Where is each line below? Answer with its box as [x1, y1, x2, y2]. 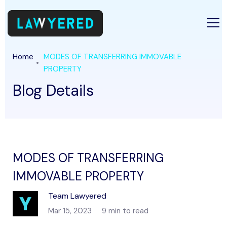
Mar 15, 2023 [48, 206, 92, 216]
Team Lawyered [48, 191, 106, 201]
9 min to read [102, 206, 148, 216]
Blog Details [13, 81, 94, 100]
